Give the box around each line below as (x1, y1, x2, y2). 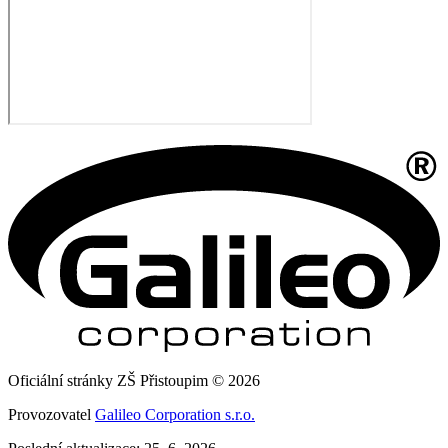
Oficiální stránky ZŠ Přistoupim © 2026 (8, 372, 260, 390)
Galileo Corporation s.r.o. (95, 406, 255, 424)
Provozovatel (8, 406, 95, 424)
